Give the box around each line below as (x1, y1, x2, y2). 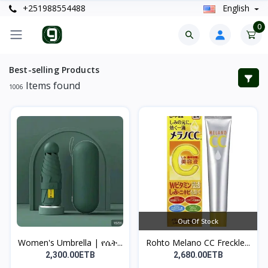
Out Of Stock (178, 216, 218, 226)
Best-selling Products (9, 63, 99, 75)
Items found (23, 78, 80, 92)
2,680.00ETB (173, 249, 223, 260)
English (220, 2, 252, 14)
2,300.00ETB (45, 249, 95, 260)
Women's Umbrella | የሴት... (17, 236, 123, 248)
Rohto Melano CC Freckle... (146, 236, 250, 248)
